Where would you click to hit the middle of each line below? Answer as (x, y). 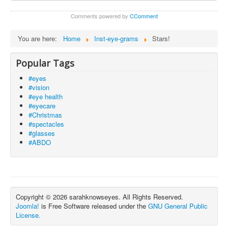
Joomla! (27, 206)
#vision (39, 87)
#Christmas (45, 115)
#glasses (42, 133)
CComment (144, 16)
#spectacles (46, 124)
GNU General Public (178, 206)
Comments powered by (100, 16)
